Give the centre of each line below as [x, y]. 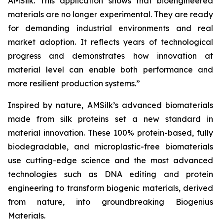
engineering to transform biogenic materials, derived [110, 188]
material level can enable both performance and [110, 70]
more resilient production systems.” [74, 83]
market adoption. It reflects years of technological [110, 42]
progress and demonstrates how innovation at [110, 56]
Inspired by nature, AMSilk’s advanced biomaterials [110, 105]
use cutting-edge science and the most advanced [110, 160]
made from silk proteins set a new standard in [110, 119]
